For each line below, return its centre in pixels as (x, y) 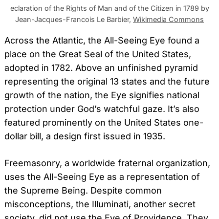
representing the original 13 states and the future (107, 81)
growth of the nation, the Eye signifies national (102, 95)
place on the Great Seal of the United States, (98, 54)
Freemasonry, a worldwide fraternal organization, (107, 163)
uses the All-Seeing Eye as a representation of (102, 176)
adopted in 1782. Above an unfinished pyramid (101, 67)
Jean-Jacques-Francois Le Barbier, (74, 19)
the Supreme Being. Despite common (83, 190)
